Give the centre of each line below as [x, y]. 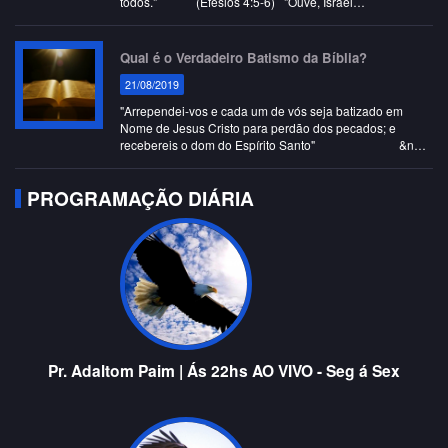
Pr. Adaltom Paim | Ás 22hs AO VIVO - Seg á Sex [224, 370]
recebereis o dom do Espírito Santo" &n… [272, 144]
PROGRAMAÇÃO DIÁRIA [140, 198]
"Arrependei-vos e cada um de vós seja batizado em [261, 110]
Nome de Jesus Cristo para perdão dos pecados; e [257, 127]
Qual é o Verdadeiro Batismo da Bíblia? [243, 57]
